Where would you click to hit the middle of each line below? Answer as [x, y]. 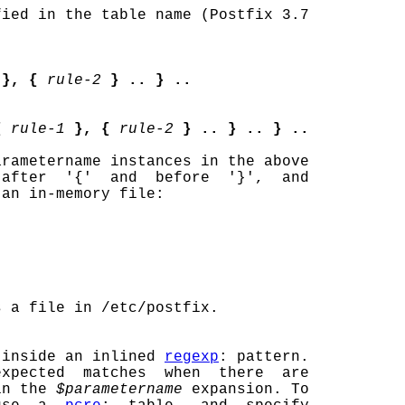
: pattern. [264, 357]
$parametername [119, 390]
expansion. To [246, 390]
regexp [192, 357]
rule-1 [38, 129]
